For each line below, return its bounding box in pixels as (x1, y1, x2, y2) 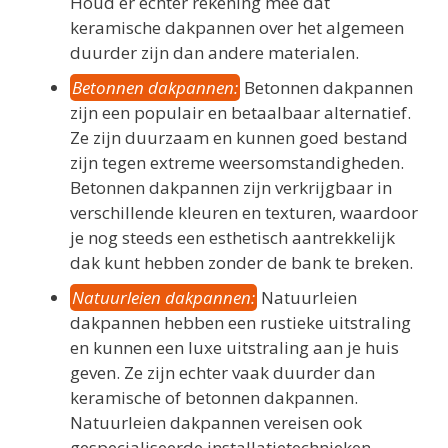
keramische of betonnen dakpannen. (70, 385, 358, 409)
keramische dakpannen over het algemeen (70, 15, 404, 39)
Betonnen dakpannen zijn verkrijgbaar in (70, 175, 392, 199)
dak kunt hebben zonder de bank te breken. (70, 250, 413, 274)
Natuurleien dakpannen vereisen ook (70, 410, 362, 434)
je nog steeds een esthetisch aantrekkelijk (70, 225, 395, 249)
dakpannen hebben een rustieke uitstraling (70, 310, 411, 334)
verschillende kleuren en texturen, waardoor (70, 200, 418, 224)
